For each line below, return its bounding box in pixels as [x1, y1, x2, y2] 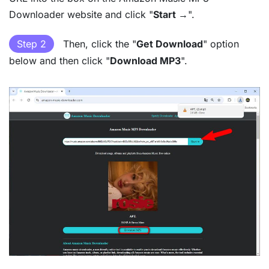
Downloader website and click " [9, 8, 153, 20]
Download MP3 [110, 54, 181, 67]
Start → [153, 8, 188, 20]
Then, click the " [60, 37, 136, 50]
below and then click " [9, 54, 110, 67]
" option [203, 37, 239, 50]
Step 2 [17, 37, 46, 50]
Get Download [136, 37, 203, 50]
